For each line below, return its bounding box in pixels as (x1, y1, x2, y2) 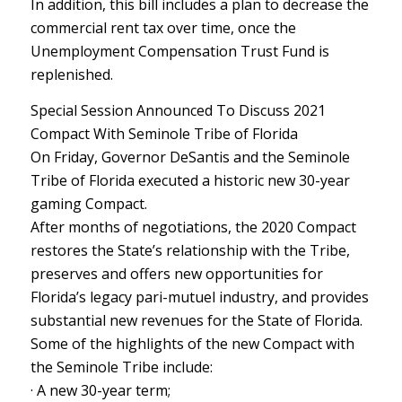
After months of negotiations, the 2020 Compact (30, 216, 356, 237)
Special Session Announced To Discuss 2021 (30, 100, 326, 120)
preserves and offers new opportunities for (30, 263, 323, 284)
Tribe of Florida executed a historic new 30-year (30, 170, 350, 190)
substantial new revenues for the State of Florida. (30, 310, 363, 330)
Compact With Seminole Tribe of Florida (30, 123, 298, 144)
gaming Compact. (30, 193, 147, 214)
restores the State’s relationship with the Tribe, (30, 240, 350, 260)
